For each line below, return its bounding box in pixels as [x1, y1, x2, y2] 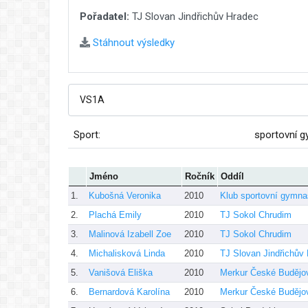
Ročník [185, 170, 214, 181]
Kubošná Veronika [89, 190, 161, 201]
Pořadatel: [80, 10, 129, 23]
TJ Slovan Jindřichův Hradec [129, 10, 258, 23]
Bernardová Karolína [89, 286, 170, 297]
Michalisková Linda [89, 247, 165, 258]
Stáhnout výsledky [90, 36, 175, 49]
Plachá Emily [89, 209, 142, 220]
